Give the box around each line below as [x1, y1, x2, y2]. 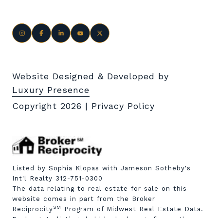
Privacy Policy [91, 101, 155, 111]
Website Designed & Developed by [12, 71, 169, 82]
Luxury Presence [12, 85, 90, 95]
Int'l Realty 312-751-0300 [12, 175, 103, 182]
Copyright [12, 101, 60, 111]
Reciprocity [12, 205, 53, 213]
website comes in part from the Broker [12, 195, 155, 203]
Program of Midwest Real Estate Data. [61, 205, 203, 213]
